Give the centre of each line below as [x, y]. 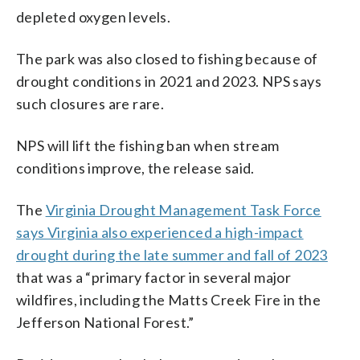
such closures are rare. [90, 103]
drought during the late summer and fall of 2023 [172, 254]
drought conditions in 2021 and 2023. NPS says [169, 81]
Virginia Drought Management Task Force [183, 209]
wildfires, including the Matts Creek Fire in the [169, 299]
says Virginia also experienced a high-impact [160, 232]
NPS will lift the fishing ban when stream [148, 145]
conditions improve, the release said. [135, 168]
